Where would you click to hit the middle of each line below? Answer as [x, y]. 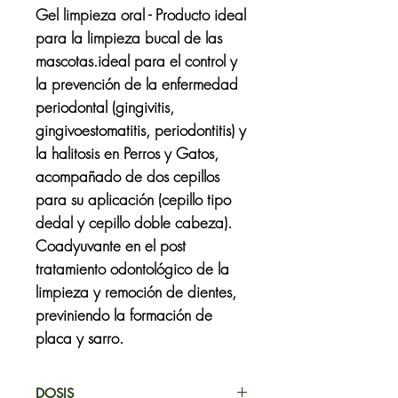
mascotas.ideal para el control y [136, 61]
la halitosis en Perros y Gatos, [127, 153]
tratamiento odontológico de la [132, 269]
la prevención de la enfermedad [137, 84]
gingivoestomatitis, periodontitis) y [141, 130]
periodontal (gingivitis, [105, 107]
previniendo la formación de [124, 315]
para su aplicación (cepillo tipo [133, 199]
